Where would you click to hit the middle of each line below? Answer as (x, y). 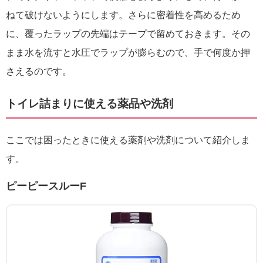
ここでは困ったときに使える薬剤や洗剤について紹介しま (128, 140)
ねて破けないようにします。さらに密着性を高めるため (123, 15)
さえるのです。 (39, 71)
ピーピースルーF (46, 186)
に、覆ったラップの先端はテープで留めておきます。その (128, 33)
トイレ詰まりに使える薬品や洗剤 (90, 104)
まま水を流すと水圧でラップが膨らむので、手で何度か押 (128, 52)
